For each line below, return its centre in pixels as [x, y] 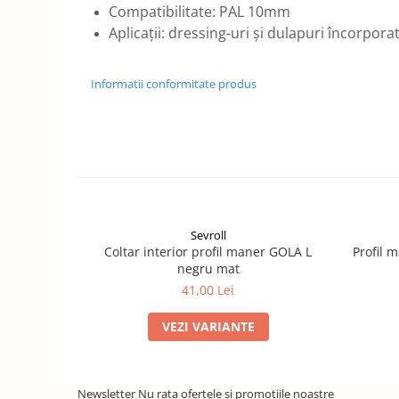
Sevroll [208, 235]
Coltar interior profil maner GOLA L [208, 252]
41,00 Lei [208, 290]
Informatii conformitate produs [174, 84]
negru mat [208, 269]
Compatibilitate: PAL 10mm [199, 12]
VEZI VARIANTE [208, 326]
